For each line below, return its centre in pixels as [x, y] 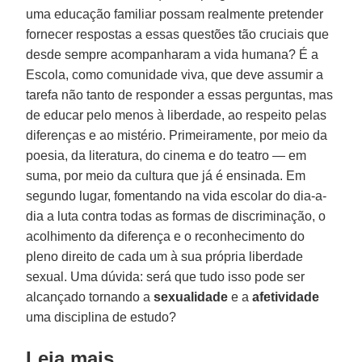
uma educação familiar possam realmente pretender [175, 14]
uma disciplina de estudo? [101, 317]
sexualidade [191, 297]
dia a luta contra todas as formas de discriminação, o [176, 216]
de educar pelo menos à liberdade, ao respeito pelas [177, 115]
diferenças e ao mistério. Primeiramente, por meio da [177, 135]
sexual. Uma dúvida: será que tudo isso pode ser [166, 276]
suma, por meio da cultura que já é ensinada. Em [166, 175]
